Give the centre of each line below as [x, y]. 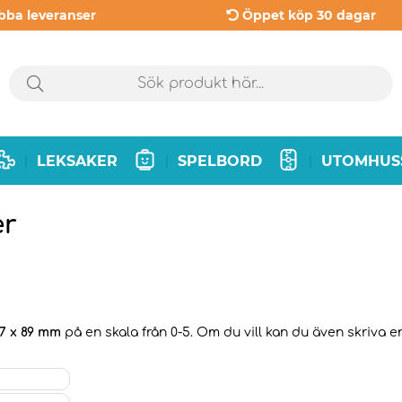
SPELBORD [219, 161]
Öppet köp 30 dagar [309, 15]
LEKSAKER [78, 161]
